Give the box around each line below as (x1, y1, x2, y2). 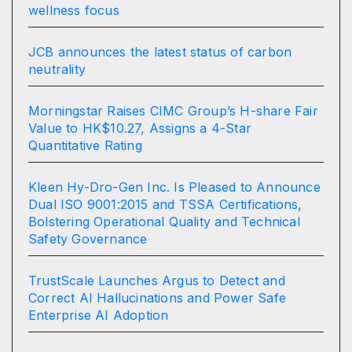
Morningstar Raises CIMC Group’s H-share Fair (28, 102, 318, 119)
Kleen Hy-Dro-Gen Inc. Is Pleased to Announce (28, 178, 321, 195)
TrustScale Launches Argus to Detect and (28, 272, 285, 288)
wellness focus (28, 2, 119, 18)
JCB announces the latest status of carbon (28, 43, 292, 60)
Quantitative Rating (28, 137, 142, 153)
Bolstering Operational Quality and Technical (28, 213, 300, 229)
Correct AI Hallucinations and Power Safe (28, 289, 287, 306)
